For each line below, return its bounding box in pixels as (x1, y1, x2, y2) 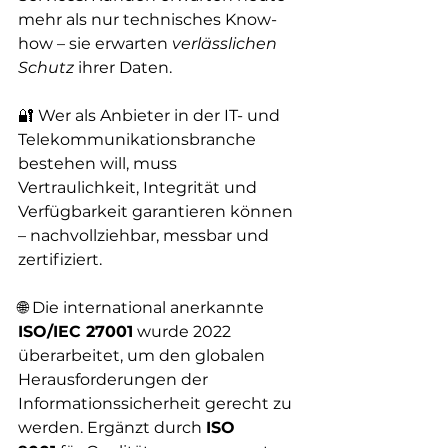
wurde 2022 (133, 322, 235, 341)
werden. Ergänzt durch (18, 418, 206, 437)
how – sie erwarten (18, 34, 172, 53)
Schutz (18, 58, 74, 77)
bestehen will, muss (18, 154, 181, 173)
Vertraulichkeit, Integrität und (18, 178, 261, 197)
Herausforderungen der (18, 370, 212, 389)
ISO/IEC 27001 (18, 322, 133, 341)
